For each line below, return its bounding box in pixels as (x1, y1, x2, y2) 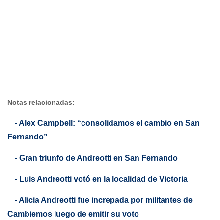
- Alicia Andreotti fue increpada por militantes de (15, 195, 192, 204)
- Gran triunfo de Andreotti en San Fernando (15, 153, 178, 162)
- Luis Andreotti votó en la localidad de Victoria (15, 174, 188, 183)
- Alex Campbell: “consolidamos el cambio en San (15, 118, 200, 127)
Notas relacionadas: (7, 98, 75, 106)
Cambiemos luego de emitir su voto (7, 209, 139, 218)
